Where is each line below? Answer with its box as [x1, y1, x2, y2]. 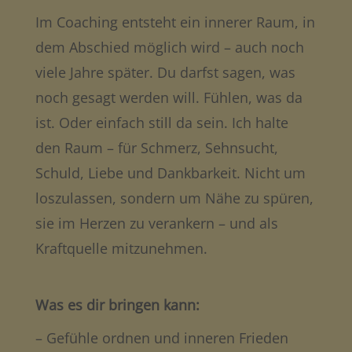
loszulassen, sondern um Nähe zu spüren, [35, 188, 313, 207]
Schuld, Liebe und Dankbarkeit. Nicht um [35, 163, 306, 182]
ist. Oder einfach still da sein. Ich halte [35, 112, 288, 132]
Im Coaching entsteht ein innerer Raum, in [35, 12, 315, 31]
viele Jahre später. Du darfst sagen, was [35, 62, 295, 82]
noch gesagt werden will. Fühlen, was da [35, 87, 302, 107]
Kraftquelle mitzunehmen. [35, 238, 207, 258]
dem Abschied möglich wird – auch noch [35, 37, 304, 57]
